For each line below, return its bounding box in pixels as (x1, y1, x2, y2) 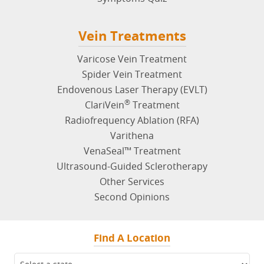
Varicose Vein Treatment (77, 52, 187, 65)
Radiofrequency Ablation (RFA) (65, 113, 199, 127)
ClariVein (84, 98, 124, 111)
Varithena (110, 128, 154, 142)
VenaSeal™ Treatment (83, 144, 181, 157)
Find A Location (94, 230, 170, 245)
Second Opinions (94, 190, 170, 203)
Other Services (100, 174, 164, 188)
